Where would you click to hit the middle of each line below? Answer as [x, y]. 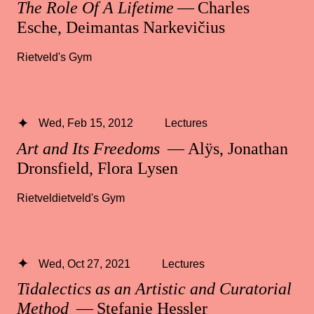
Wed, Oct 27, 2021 [84, 263]
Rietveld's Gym [54, 57]
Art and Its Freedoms [90, 148]
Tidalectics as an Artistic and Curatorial [154, 288]
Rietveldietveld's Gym [71, 197]
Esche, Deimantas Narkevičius [121, 28]
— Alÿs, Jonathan [226, 148]
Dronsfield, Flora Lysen [97, 168]
